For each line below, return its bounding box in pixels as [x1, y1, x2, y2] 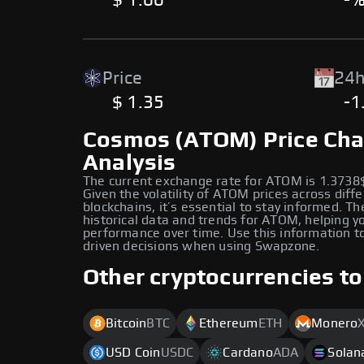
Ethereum [199, 317, 258, 330]
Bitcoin [106, 317, 147, 330]
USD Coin [106, 346, 161, 359]
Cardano [223, 346, 273, 359]
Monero [311, 317, 358, 330]
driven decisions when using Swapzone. [83, 239, 320, 253]
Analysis [83, 151, 176, 175]
